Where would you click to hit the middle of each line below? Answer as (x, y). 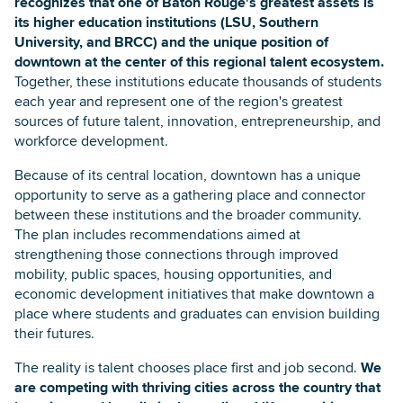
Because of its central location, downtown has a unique (188, 175)
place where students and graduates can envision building (197, 313)
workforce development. (91, 140)
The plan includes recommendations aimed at (157, 234)
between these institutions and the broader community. (188, 214)
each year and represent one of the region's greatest (179, 101)
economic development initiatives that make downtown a (194, 293)
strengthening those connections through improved (176, 254)
